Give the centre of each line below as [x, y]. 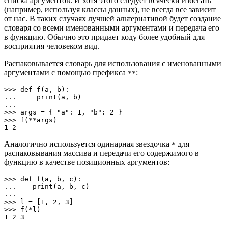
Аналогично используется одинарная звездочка [88, 144]
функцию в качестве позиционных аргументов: [87, 162]
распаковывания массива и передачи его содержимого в [102, 153]
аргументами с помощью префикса [66, 73]
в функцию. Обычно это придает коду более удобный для [104, 37]
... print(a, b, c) [47, 187]
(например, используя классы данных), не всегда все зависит [110, 10]
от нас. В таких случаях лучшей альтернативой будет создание [112, 19]
